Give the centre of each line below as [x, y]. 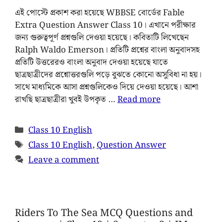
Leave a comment [64, 160]
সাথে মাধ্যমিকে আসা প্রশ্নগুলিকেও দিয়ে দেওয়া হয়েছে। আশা [107, 87]
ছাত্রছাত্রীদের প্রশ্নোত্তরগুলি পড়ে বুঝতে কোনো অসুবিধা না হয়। [108, 75]
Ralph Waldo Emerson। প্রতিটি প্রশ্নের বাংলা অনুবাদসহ [107, 50]
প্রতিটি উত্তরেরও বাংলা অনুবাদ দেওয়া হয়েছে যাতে [91, 63]
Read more [139, 100]
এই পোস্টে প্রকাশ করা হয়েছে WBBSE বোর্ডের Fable [100, 13]
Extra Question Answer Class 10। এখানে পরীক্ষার [105, 26]
